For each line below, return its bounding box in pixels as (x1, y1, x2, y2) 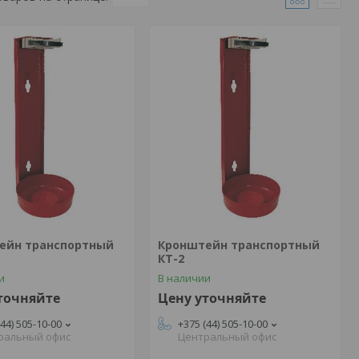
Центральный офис (177, 329, 276, 344)
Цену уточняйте (157, 289, 266, 307)
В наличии (157, 271, 211, 285)
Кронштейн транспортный (157, 237, 320, 252)
